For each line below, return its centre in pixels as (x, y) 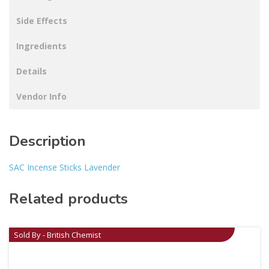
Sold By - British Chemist (57, 235)
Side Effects (42, 21)
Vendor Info (41, 97)
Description (47, 141)
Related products (68, 199)
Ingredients (41, 46)
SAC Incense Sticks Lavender (65, 168)
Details (32, 71)
